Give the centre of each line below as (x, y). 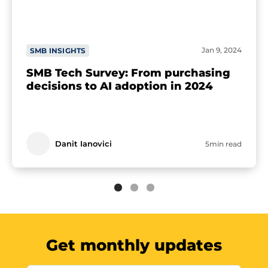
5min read (223, 144)
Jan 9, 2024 (222, 50)
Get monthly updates (134, 245)
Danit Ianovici (83, 144)
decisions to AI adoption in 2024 (120, 86)
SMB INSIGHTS (58, 51)
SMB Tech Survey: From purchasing (128, 73)
